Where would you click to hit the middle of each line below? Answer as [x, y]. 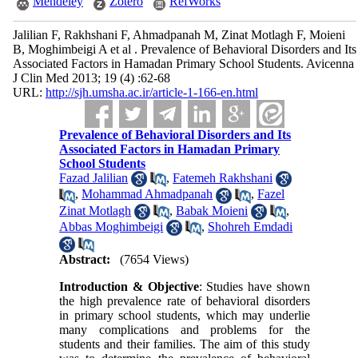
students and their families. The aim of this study [185, 344]
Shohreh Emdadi [251, 226]
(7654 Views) [155, 259]
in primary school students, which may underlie [185, 315]
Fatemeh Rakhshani [223, 178]
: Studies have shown [254, 286]
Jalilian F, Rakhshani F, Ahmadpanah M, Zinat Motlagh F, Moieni [179, 35]
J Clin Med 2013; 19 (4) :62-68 [91, 78]
